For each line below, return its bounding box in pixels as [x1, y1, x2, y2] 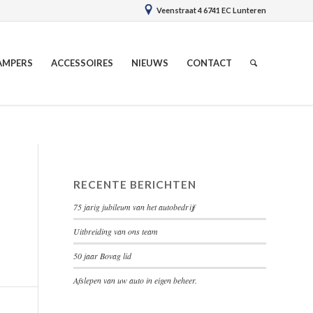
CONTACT [187, 57, 232, 68]
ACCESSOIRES [51, 57, 113, 68]
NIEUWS [131, 57, 168, 68]
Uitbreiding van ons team [73, 226, 159, 237]
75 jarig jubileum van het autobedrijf [73, 201, 196, 212]
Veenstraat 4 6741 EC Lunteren [156, 6, 266, 15]
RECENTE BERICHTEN [73, 178, 197, 191]
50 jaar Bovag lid [73, 250, 132, 261]
